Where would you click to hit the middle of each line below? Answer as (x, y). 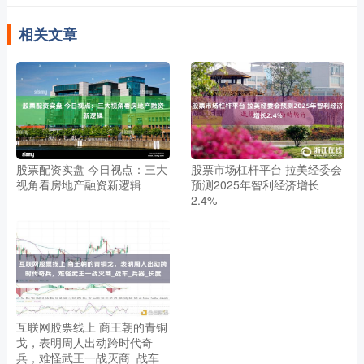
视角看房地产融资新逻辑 (78, 184)
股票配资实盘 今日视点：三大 (91, 169)
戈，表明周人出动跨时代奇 (84, 342)
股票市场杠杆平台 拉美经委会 (267, 169)
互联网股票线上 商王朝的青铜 (91, 327)
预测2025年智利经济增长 (256, 184)
